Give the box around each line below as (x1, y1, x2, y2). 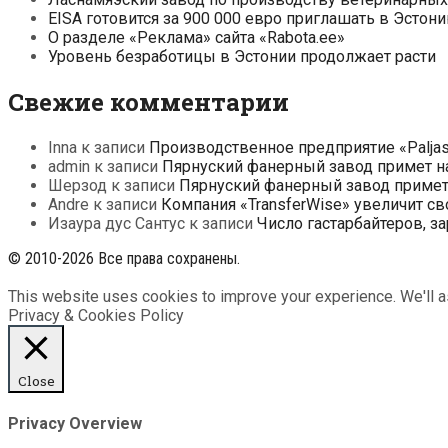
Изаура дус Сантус (48, 214, 185, 234)
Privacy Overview (8, 414, 142, 434)
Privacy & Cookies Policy (8, 306, 184, 326)
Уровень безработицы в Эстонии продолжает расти (48, 47, 436, 67)
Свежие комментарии (8, 86, 289, 119)
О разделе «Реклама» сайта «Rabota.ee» (48, 28, 345, 48)
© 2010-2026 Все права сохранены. (8, 249, 240, 269)
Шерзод (48, 176, 107, 196)
